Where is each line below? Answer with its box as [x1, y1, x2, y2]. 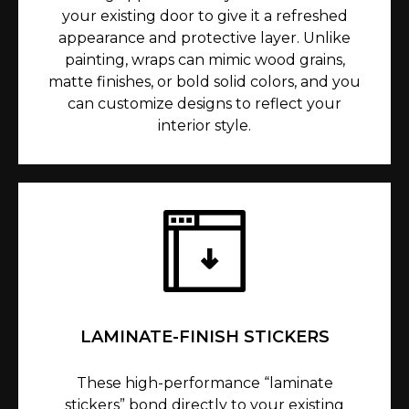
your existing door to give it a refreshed [61, 7, 348, 26]
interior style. [158, 117, 251, 135]
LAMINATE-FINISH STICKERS [79, 327, 330, 348]
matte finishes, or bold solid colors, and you [48, 73, 361, 91]
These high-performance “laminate [76, 374, 333, 393]
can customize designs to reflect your [68, 95, 341, 113]
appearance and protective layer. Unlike [58, 29, 351, 47]
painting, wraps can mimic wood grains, [64, 51, 345, 69]
